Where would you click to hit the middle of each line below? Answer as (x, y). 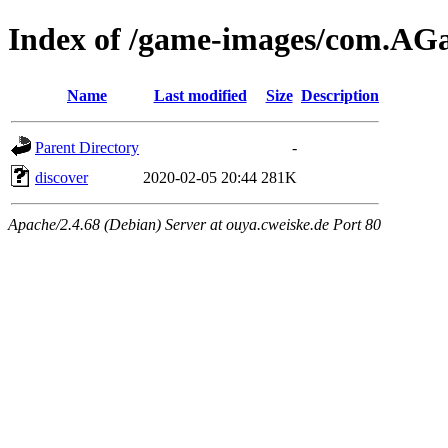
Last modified (200, 95)
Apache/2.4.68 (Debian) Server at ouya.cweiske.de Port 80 (194, 224)
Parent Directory (87, 147)
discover (61, 177)
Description (340, 95)
